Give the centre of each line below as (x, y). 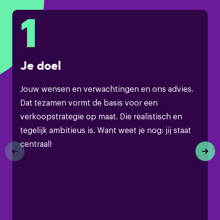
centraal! (36, 143)
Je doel (41, 65)
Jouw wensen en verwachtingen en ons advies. (107, 88)
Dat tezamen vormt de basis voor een (89, 102)
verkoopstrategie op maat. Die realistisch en (101, 116)
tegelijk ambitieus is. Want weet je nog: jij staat (106, 130)
